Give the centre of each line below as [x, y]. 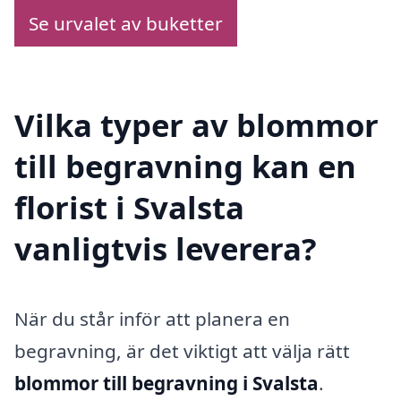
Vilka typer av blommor [196, 124]
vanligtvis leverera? [166, 248]
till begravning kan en [185, 166]
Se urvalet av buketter [126, 24]
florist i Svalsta [129, 207]
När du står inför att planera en [152, 318]
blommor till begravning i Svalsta [166, 383]
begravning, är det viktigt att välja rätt [182, 350]
